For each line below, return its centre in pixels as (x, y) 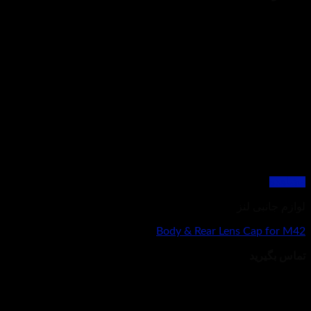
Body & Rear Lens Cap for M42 (231, 232)
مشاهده (287, 182)
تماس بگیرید (277, 257)
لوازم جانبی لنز (271, 207)
